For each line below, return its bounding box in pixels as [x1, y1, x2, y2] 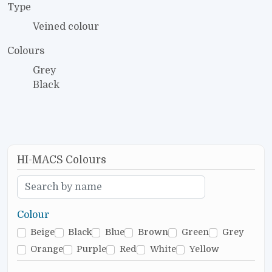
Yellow [189, 243, 219, 254]
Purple [76, 243, 106, 254]
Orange [30, 243, 63, 254]
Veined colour [33, 21, 99, 33]
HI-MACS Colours [17, 154, 106, 166]
